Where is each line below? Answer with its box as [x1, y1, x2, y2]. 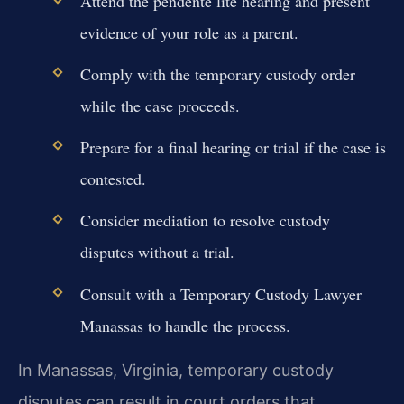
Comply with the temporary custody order [79, 63, 355, 86]
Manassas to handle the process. [79, 314, 290, 336]
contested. [79, 168, 146, 190]
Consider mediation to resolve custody [79, 209, 330, 232]
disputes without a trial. [79, 241, 234, 263]
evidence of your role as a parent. [79, 21, 298, 43]
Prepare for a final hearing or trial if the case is [79, 136, 386, 159]
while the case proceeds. [79, 95, 240, 117]
